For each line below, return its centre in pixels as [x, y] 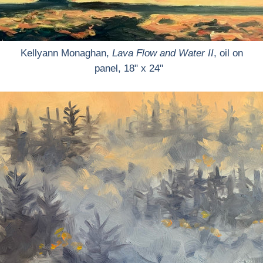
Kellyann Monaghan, [66, 53]
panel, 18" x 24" [131, 68]
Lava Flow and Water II [163, 53]
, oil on [228, 53]
